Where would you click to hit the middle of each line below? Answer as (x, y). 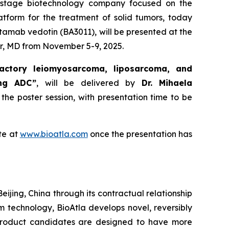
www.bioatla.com (54, 134)
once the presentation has (140, 134)
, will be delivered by (89, 83)
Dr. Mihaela (167, 83)
